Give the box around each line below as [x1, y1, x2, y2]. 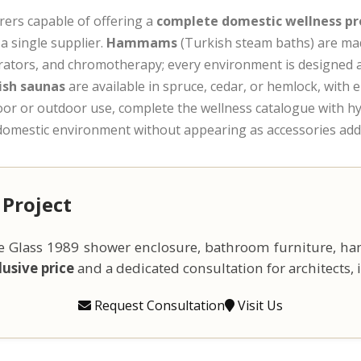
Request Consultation [91, 296, 225, 314]
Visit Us [234, 296, 283, 314]
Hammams [106, 33, 177, 52]
